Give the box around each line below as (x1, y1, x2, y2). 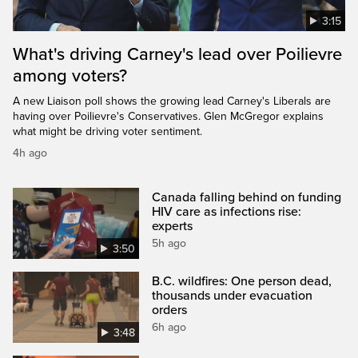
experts (152, 217, 193, 234)
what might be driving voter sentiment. (13, 124, 202, 138)
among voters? (13, 65, 127, 86)
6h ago (152, 320, 187, 334)
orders (152, 301, 188, 318)
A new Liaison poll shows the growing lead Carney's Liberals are (13, 93, 331, 108)
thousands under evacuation (152, 287, 313, 304)
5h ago (152, 236, 187, 250)
